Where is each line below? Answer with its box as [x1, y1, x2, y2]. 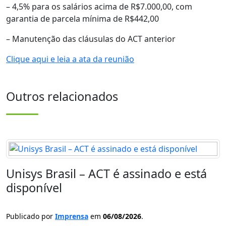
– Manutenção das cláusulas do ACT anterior [6, 33, 176, 44]
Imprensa [55, 211, 88, 221]
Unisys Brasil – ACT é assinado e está [6, 165, 207, 182]
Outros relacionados [6, 88, 118, 104]
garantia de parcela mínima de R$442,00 [6, 13, 159, 24]
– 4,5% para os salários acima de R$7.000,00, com [6, 1, 192, 12]
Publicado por [6, 211, 55, 221]
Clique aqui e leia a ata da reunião [6, 53, 134, 65]
